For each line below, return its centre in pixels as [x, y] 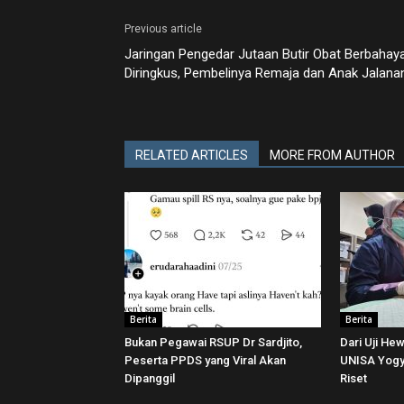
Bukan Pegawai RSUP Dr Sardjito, [213, 342]
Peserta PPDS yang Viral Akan [205, 360]
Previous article [163, 29]
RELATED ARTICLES [192, 155]
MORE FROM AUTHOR [332, 155]
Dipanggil [150, 378]
